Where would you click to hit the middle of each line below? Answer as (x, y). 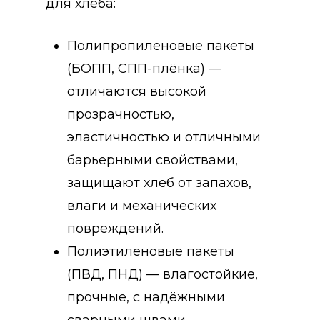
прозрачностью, (121, 114)
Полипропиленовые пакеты (161, 45)
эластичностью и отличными (164, 137)
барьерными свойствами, (152, 160)
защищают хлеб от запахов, (159, 182)
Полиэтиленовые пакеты (151, 251)
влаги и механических (142, 205)
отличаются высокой (137, 91)
